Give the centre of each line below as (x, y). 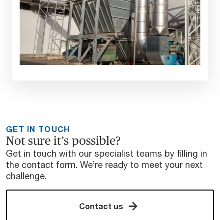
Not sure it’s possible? (63, 140)
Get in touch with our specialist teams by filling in (107, 153)
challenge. (26, 176)
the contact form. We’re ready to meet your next (104, 164)
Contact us (101, 206)
